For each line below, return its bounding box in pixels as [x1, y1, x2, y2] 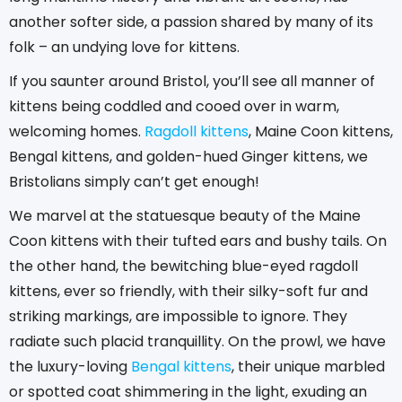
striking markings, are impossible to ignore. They [9, 305, 347, 327]
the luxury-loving [9, 355, 131, 377]
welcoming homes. [9, 120, 144, 142]
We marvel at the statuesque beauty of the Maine [9, 205, 361, 226]
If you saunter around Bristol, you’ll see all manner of [9, 70, 375, 92]
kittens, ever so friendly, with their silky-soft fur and [9, 280, 368, 301]
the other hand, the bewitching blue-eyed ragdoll [9, 255, 358, 276]
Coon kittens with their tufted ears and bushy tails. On [9, 230, 387, 251]
